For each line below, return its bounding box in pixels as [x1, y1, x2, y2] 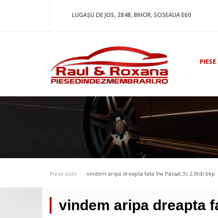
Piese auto [50, 170, 77, 178]
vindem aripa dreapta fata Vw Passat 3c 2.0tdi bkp [87, 170, 215, 178]
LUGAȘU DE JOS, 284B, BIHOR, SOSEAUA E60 [72, 10, 191, 19]
